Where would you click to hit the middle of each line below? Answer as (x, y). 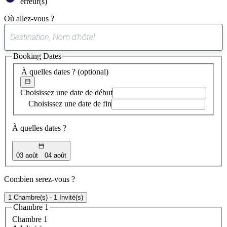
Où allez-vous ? (29, 18)
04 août (56, 155)
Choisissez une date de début (66, 93)
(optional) (93, 71)
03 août (27, 155)
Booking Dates (37, 56)
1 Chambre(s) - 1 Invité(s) (46, 197)
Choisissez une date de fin (70, 104)
